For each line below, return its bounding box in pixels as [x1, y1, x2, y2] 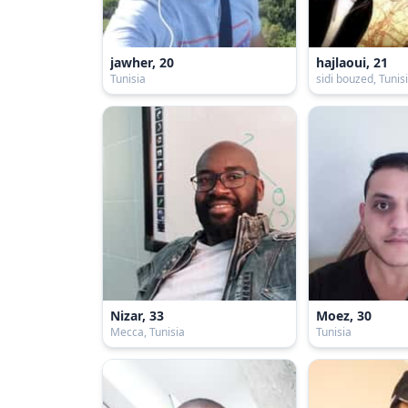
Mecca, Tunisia [110, 323, 185, 340]
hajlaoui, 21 [316, 54, 389, 72]
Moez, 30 [316, 306, 372, 324]
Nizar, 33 [110, 306, 164, 324]
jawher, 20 [110, 54, 174, 72]
